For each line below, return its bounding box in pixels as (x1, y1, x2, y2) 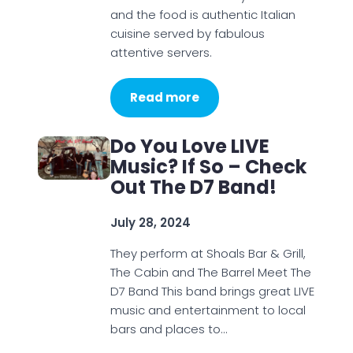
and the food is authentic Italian (110, 6, 295, 23)
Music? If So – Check (110, 154, 307, 180)
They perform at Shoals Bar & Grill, (110, 245, 306, 262)
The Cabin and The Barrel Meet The (110, 264, 311, 281)
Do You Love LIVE (110, 133, 269, 159)
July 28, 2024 (110, 214, 191, 231)
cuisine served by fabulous (110, 25, 265, 42)
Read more (129, 89, 199, 106)
